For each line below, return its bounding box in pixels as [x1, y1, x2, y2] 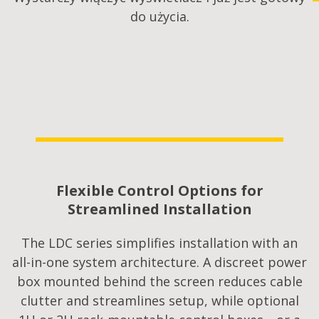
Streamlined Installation [67, 199, 252, 219]
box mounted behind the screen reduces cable [16, 273, 303, 291]
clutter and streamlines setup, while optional [20, 292, 299, 310]
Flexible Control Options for [56, 181, 263, 201]
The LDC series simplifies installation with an [21, 234, 298, 252]
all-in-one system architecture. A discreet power [12, 253, 307, 271]
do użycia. [130, 8, 189, 26]
